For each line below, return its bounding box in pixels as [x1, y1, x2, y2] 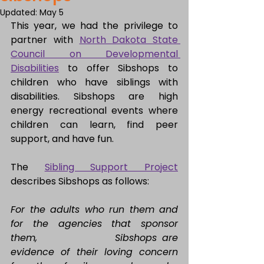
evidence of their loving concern [11, 245, 178, 259]
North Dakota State [79, 33, 178, 47]
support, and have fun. [11, 132, 114, 146]
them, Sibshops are [11, 231, 43, 245]
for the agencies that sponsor [11, 217, 178, 230]
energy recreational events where [11, 104, 178, 117]
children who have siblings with [11, 75, 178, 89]
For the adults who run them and [11, 203, 178, 216]
